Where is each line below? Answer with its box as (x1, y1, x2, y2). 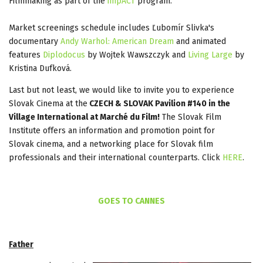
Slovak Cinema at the (9, 98, 87, 109)
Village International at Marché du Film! (9, 112, 160, 122)
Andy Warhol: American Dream (60, 36, 174, 46)
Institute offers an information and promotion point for (9, 125, 215, 136)
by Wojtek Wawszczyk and (87, 49, 188, 60)
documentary (9, 36, 60, 46)
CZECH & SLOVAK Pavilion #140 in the (87, 98, 230, 109)
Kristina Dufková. (9, 63, 74, 73)
